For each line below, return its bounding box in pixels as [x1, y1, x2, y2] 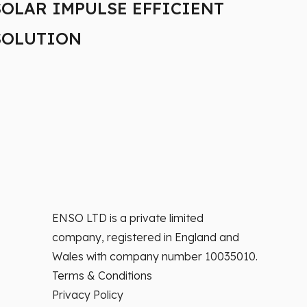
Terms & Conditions [52, 269, 152, 282]
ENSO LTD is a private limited [52, 211, 204, 225]
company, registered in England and [52, 230, 239, 244]
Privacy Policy [52, 288, 123, 302]
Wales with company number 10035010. [52, 249, 258, 263]
